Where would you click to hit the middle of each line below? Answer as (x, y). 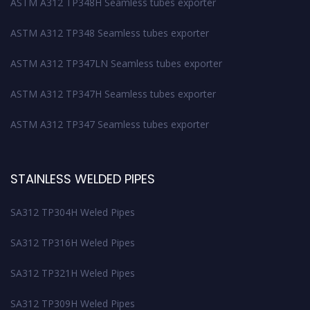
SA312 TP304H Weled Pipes (73, 212)
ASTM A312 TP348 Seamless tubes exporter (110, 33)
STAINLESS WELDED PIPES (83, 179)
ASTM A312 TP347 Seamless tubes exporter (110, 124)
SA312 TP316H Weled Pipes (73, 242)
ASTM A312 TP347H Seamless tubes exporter (113, 93)
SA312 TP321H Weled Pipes (73, 273)
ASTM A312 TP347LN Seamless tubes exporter (116, 63)
